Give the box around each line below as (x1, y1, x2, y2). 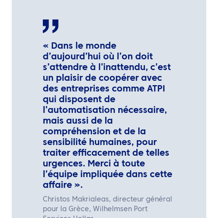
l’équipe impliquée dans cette (43, 170, 172, 179)
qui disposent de (43, 95, 115, 104)
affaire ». (43, 181, 83, 190)
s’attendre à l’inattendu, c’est (43, 63, 171, 72)
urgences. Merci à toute (43, 160, 145, 168)
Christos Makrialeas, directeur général (43, 196, 172, 203)
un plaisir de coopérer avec (43, 74, 162, 83)
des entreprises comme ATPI (43, 85, 165, 93)
